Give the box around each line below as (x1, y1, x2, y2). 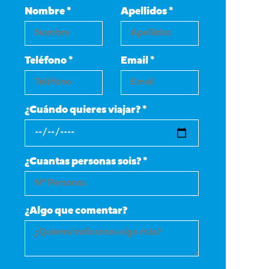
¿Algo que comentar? (25, 205, 127, 217)
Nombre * (25, 6, 71, 17)
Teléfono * (25, 55, 73, 66)
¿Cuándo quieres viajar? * (25, 104, 147, 115)
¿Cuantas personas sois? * (25, 156, 147, 168)
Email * (121, 55, 154, 66)
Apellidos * (121, 6, 173, 17)
